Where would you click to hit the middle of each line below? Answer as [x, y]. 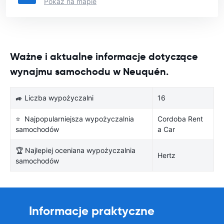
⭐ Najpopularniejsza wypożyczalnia [75, 118]
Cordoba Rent [180, 118]
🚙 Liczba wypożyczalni [54, 97]
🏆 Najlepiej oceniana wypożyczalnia [75, 150]
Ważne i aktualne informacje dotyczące [104, 56]
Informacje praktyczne [92, 211]
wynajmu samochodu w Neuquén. [89, 71]
